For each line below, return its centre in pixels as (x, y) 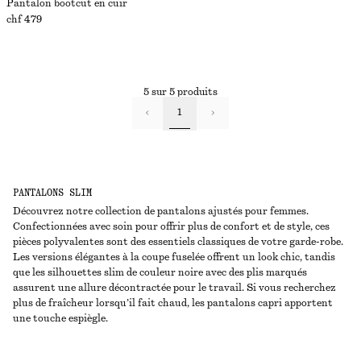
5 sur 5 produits (180, 92)
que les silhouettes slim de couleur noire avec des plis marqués (160, 272)
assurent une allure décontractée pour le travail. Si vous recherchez (174, 288)
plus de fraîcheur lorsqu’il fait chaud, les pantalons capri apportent (173, 303)
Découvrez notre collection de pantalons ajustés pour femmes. (161, 211)
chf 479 (24, 19)
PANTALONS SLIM (52, 193)
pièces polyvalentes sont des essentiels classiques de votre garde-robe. (178, 242)
